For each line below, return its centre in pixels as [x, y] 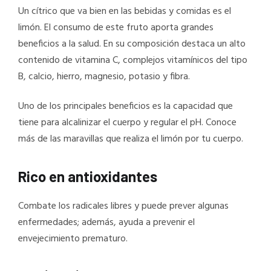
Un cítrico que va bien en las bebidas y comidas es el [125, 11]
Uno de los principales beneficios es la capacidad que [126, 106]
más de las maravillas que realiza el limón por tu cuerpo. [131, 139]
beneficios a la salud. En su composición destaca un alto [132, 44]
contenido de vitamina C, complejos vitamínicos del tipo [133, 60]
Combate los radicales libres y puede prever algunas [123, 206]
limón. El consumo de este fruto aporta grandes [116, 28]
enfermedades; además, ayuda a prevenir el [106, 222]
